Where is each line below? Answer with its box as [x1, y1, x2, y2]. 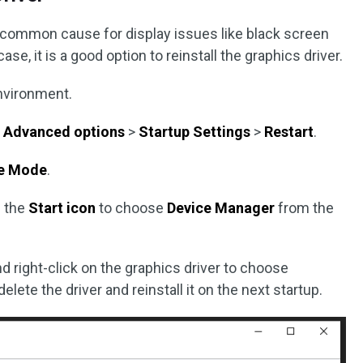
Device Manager [167, 199, 275, 216]
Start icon [28, 199, 96, 216]
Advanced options [3, 123, 126, 140]
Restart [264, 123, 314, 140]
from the [275, 199, 335, 216]
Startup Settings [139, 123, 251, 140]
